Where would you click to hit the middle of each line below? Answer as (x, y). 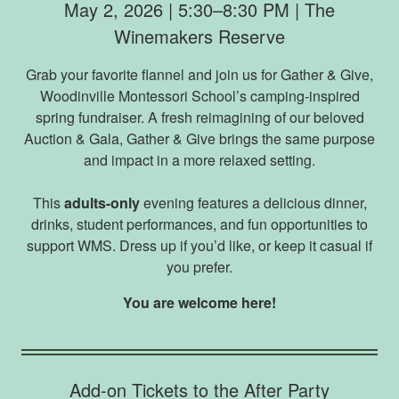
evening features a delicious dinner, (253, 202)
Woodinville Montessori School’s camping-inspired (199, 95)
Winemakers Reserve (199, 36)
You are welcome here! (199, 302)
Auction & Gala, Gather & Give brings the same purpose (199, 138)
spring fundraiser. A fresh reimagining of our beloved (199, 117)
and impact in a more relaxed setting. (199, 159)
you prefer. (199, 266)
